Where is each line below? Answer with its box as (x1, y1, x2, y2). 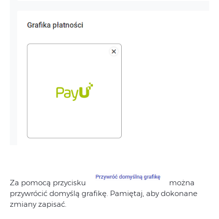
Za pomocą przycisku (10, 178, 88, 188)
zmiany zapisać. (10, 199, 66, 209)
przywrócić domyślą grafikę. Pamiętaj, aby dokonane (10, 189, 197, 198)
